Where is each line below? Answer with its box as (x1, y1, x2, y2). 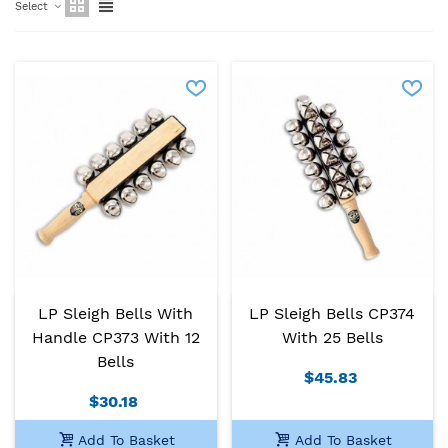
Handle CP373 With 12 (31, 327, 200, 347)
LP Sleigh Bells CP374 (249, 303, 416, 323)
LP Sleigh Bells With (38, 303, 194, 323)
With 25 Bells (281, 327, 383, 347)
